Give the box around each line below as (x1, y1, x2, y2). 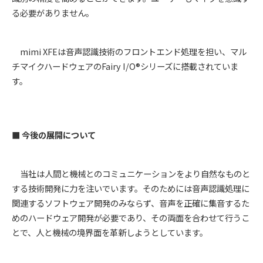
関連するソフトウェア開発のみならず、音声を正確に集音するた (12, 196, 249, 209)
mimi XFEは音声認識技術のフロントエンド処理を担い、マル (12, 45, 247, 58)
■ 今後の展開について (12, 128, 96, 141)
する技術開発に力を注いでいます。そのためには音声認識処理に (12, 181, 249, 194)
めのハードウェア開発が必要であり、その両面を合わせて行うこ (12, 211, 249, 224)
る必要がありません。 (12, 6, 94, 19)
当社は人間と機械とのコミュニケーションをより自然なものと (12, 167, 250, 180)
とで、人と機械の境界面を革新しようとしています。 (12, 225, 208, 238)
